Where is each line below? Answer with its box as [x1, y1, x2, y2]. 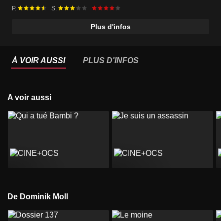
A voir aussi [13, 93, 51, 102]
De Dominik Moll [13, 192, 68, 201]
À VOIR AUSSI [12, 56, 65, 65]
